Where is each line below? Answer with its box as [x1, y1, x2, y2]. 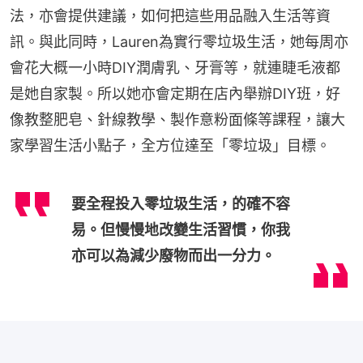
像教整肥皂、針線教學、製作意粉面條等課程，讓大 [10, 110, 345, 128]
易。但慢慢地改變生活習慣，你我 [71, 220, 290, 238]
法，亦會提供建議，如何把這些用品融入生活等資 [10, 6, 331, 24]
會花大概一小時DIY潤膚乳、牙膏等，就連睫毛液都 [10, 58, 340, 76]
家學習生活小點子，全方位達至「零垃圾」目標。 [10, 136, 331, 154]
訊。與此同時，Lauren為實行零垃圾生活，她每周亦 [10, 32, 348, 50]
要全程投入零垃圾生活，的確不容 [71, 194, 290, 212]
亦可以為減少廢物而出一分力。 [71, 246, 275, 264]
